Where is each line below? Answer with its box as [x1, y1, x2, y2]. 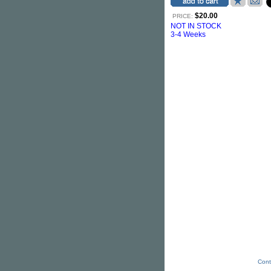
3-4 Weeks [171, 30, 206, 39]
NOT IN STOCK [171, 22, 221, 30]
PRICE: [172, 13, 193, 19]
